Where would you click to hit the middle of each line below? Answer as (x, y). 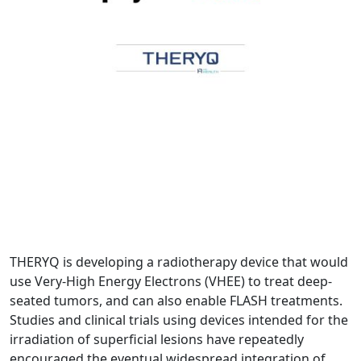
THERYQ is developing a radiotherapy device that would (179, 262)
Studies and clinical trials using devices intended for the (179, 320)
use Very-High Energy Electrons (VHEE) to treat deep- (171, 282)
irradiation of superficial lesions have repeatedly (157, 340)
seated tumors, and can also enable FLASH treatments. (176, 301)
